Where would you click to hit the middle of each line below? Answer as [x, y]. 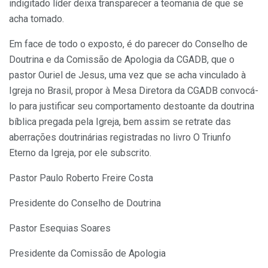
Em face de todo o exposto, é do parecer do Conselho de [128, 44]
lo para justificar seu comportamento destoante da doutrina [132, 106]
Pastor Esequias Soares [60, 228]
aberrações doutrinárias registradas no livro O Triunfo [120, 137]
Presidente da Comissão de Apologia [87, 253]
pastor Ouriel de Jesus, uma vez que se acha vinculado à [127, 75]
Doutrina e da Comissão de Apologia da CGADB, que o [122, 59]
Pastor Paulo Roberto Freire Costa [81, 178]
